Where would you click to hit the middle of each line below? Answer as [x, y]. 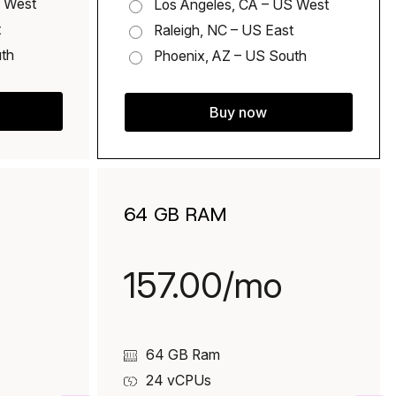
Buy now [239, 113]
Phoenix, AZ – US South [230, 57]
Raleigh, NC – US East [223, 31]
